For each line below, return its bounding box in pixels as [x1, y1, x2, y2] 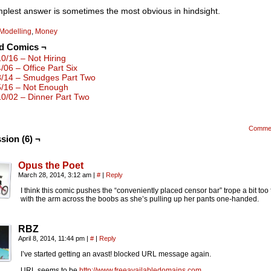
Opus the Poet [18, 160, 83, 171]
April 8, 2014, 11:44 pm [18, 235, 87, 242]
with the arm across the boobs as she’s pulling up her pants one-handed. [21, 195, 259, 203]
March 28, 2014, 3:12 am [18, 171, 93, 178]
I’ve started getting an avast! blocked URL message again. [21, 250, 211, 258]
